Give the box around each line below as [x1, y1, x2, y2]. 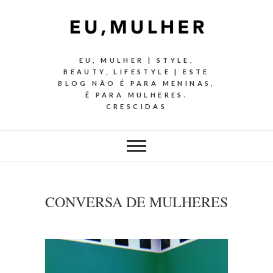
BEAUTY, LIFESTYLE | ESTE [63, 68, 210, 76]
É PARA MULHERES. [85, 91, 188, 99]
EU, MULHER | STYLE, [79, 56, 194, 65]
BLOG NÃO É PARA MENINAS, [58, 79, 215, 88]
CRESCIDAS [105, 102, 168, 111]
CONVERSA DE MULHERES [45, 192, 228, 212]
